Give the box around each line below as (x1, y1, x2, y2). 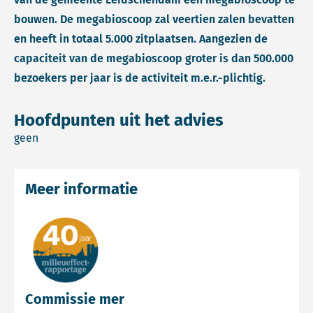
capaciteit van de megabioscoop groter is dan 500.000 (14, 52, 293, 65)
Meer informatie (25, 180, 138, 198)
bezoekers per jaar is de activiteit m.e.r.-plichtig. (14, 71, 265, 85)
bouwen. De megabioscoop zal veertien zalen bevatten (14, 13, 294, 26)
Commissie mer (25, 291, 124, 307)
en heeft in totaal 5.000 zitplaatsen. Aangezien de (14, 32, 268, 45)
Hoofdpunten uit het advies (14, 110, 224, 130)
